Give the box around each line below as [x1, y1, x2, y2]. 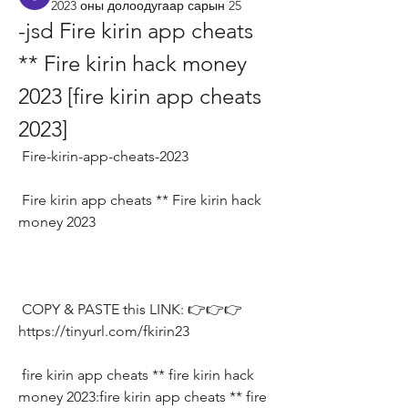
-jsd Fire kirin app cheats [18, 17, 253, 44]
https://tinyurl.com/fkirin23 [18, 322, 189, 340]
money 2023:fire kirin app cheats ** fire [18, 388, 267, 405]
